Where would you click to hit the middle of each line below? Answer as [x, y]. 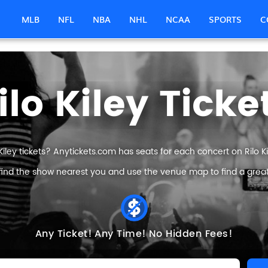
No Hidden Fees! [191, 234]
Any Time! [121, 234]
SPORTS [225, 19]
